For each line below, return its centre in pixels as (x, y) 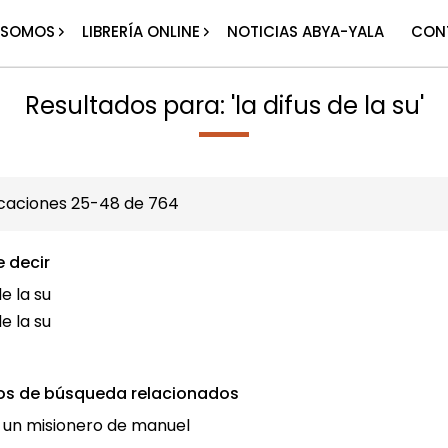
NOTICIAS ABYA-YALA (306, 31)
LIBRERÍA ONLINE (141, 31)
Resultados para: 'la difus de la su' (224, 105)
